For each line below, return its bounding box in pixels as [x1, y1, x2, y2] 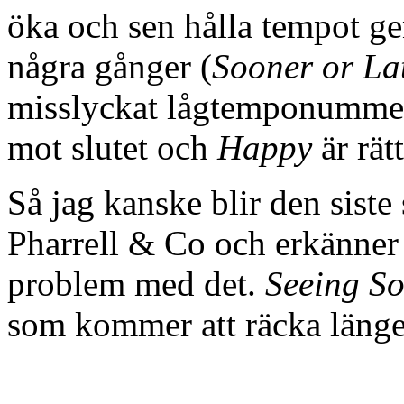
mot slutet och [7, 128, 217, 168]
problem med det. [7, 264, 265, 304]
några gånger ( [7, 47, 212, 87]
